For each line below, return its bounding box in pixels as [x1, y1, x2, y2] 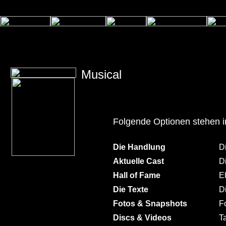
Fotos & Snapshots [113, 199, 187, 208]
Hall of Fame [113, 171, 160, 180]
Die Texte [113, 185, 148, 194]
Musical [81, 68, 122, 81]
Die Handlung [113, 143, 165, 151]
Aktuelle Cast [113, 157, 164, 165]
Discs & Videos [113, 213, 172, 222]
